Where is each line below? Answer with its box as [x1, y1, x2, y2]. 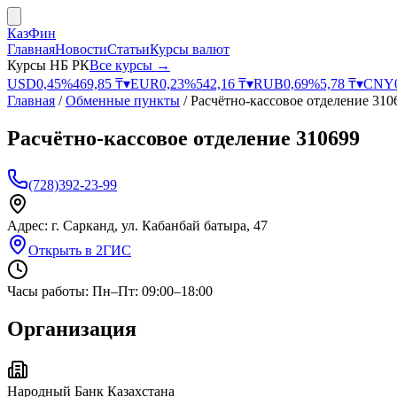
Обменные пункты [66, 93, 180, 108]
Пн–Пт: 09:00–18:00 [92, 283, 213, 299]
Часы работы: [7, 283, 92, 299]
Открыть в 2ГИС [28, 242, 131, 258]
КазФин [7, 26, 56, 41]
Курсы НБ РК [7, 58, 90, 73]
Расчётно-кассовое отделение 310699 [7, 126, 360, 150]
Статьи [107, 42, 150, 57]
